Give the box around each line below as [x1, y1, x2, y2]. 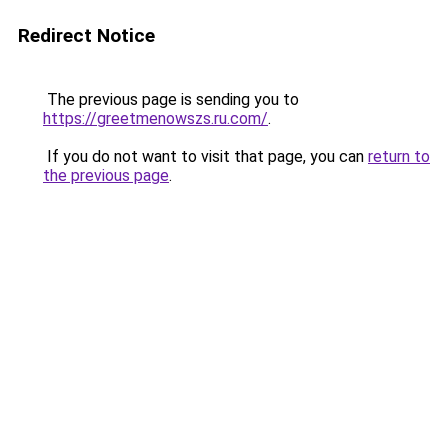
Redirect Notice [18, 24, 155, 47]
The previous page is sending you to [43, 90, 299, 109]
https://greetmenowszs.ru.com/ [43, 109, 268, 128]
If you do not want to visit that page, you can [43, 147, 368, 166]
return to [368, 147, 430, 166]
